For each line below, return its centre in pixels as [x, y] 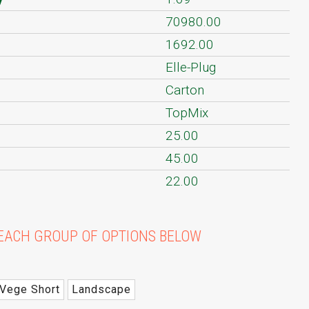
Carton [185, 90]
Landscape [101, 290]
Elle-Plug [190, 68]
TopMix [187, 113]
